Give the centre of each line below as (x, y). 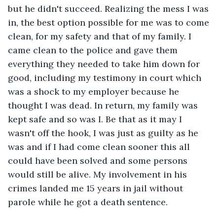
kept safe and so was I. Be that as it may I (96, 119)
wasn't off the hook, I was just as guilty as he (104, 133)
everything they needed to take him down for (105, 64)
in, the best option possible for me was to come (110, 22)
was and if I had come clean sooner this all (100, 147)
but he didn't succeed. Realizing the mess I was (110, 8)
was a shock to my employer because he (95, 91)
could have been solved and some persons (99, 160)
